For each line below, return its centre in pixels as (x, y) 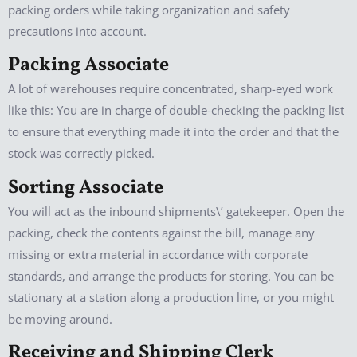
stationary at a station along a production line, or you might (171, 297)
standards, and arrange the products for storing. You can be (171, 275)
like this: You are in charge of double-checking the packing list (176, 110)
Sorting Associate (86, 188)
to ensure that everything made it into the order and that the (173, 132)
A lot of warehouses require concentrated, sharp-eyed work (171, 89)
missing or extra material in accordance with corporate (158, 254)
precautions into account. (77, 31)
